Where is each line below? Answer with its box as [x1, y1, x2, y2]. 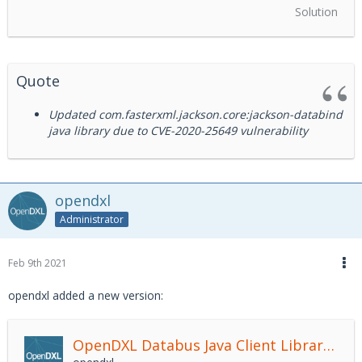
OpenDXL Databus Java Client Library [323, 335, 335, 355]
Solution [295, 4, 338, 19]
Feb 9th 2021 [8, 256, 67, 270]
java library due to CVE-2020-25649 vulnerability [48, 123, 308, 138]
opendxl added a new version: [8, 288, 163, 303]
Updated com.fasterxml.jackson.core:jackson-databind [48, 107, 343, 122]
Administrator [60, 212, 124, 226]
